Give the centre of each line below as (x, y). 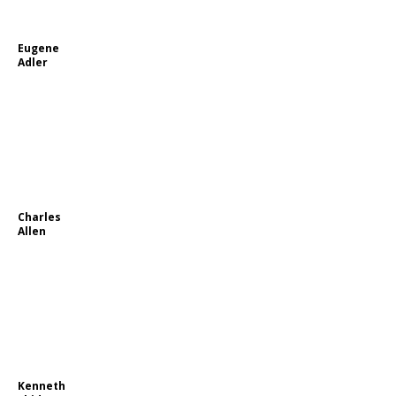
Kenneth (42, 386)
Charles (39, 217)
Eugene (38, 48)
